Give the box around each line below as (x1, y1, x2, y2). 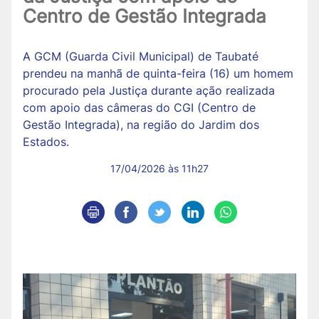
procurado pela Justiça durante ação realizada (23, 83, 275, 98)
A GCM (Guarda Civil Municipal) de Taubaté (23, 48, 258, 63)
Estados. (23, 134, 69, 149)
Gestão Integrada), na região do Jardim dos (23, 117, 259, 132)
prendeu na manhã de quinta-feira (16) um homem (23, 66, 293, 80)
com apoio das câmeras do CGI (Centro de (23, 100, 256, 115)
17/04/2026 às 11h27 (110, 162, 209, 174)
